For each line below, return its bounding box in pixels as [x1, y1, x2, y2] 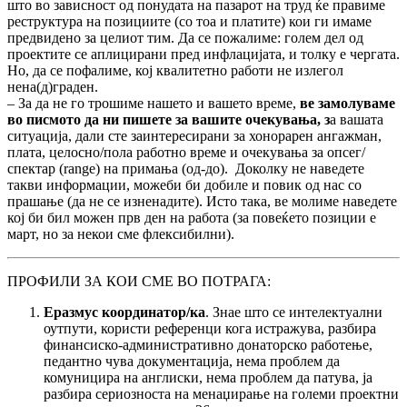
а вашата [330, 112, 383, 128]
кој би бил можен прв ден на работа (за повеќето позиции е [7, 210, 376, 226]
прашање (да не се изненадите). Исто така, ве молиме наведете [7, 194, 397, 210]
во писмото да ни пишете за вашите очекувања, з [7, 112, 330, 128]
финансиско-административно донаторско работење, [44, 337, 372, 353]
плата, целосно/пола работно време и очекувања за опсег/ [7, 144, 365, 161]
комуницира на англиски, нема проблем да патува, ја [44, 370, 372, 386]
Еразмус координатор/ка [44, 304, 205, 321]
